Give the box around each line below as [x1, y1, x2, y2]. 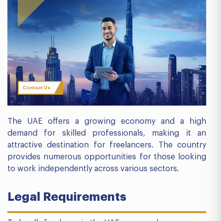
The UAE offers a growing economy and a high [7, 117, 206, 125]
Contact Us [22, 85, 50, 90]
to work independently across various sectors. [7, 165, 179, 173]
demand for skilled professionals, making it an [7, 129, 206, 137]
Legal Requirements [7, 191, 126, 203]
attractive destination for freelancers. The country [7, 141, 206, 149]
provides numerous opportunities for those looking [7, 153, 206, 161]
